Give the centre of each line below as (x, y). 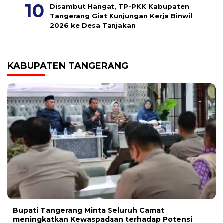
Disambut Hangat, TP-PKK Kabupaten (119, 7)
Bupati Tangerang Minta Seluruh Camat (89, 210)
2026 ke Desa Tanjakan (94, 26)
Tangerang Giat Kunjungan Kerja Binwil (121, 16)
